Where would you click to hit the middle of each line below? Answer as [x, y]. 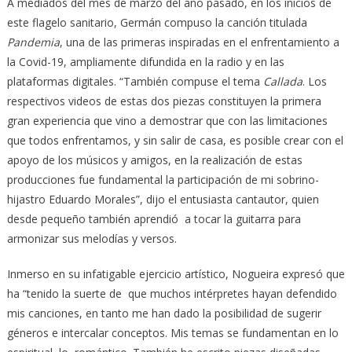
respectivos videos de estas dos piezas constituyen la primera [164, 101]
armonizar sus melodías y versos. [92, 239]
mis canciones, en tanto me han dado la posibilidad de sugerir [165, 313]
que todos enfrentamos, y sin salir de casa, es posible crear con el [175, 141]
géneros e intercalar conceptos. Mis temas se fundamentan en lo [172, 333]
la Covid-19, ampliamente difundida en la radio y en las [145, 62]
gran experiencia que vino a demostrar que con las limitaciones [167, 121]
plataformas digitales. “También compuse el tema [135, 82]
